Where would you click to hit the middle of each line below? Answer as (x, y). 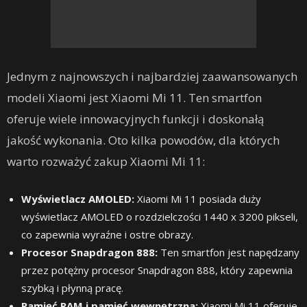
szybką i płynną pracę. (72, 287)
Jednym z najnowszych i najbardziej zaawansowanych (152, 76)
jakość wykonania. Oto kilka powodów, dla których (143, 140)
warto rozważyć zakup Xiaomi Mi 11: (106, 161)
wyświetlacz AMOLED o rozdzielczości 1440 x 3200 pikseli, (160, 216)
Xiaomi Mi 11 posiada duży (198, 198)
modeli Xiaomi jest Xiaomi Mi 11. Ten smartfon (134, 97)
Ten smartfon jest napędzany (229, 252)
